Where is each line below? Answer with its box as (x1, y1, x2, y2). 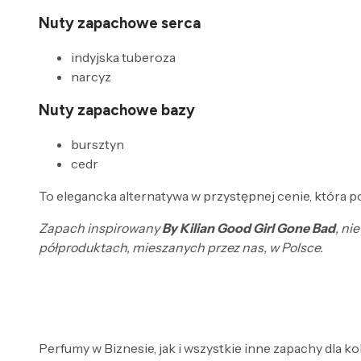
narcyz (71, 68, 111, 85)
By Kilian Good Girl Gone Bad (162, 220, 335, 237)
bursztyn (71, 136, 124, 153)
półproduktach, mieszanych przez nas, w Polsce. (39, 239, 323, 256)
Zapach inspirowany (39, 220, 162, 237)
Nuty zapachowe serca (39, 13, 201, 32)
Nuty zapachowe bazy (39, 101, 195, 120)
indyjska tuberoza (71, 48, 176, 65)
